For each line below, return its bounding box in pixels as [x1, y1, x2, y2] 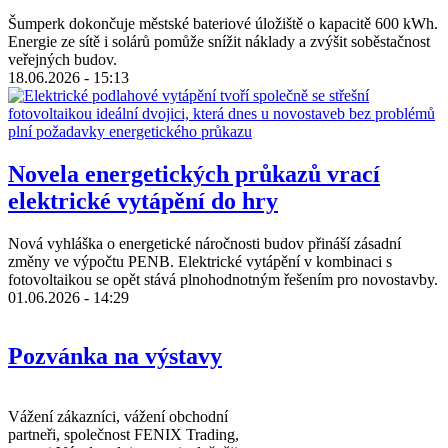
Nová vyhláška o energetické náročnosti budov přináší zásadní [8, 235, 401, 253]
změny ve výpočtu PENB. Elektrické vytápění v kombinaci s [8, 253, 392, 271]
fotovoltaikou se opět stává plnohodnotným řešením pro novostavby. [8, 271, 438, 289]
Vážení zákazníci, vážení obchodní [8, 407, 228, 425]
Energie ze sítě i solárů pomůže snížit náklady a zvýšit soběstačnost [8, 33, 430, 51]
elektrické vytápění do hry [8, 188, 278, 215]
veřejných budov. [8, 51, 117, 69]
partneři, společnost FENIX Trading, [8, 425, 239, 443]
